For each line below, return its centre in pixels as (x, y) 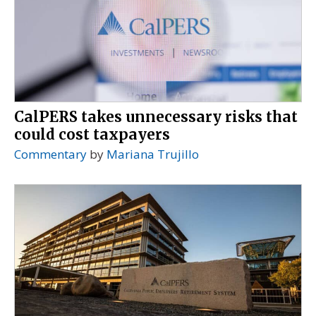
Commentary (50, 154)
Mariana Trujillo (153, 154)
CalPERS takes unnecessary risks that (156, 117)
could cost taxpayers (92, 134)
